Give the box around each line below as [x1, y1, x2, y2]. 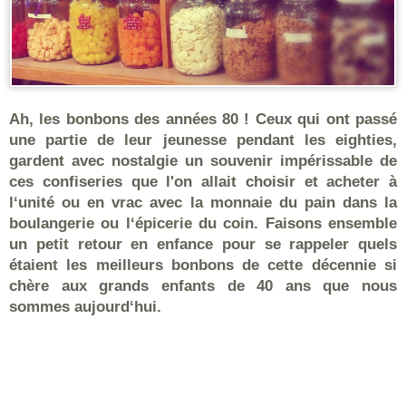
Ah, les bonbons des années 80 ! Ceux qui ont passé [9, 110, 397, 128]
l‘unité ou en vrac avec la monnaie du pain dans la [9, 193, 397, 211]
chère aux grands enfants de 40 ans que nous [9, 276, 397, 295]
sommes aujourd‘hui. [9, 297, 161, 315]
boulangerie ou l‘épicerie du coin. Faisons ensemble [9, 214, 397, 232]
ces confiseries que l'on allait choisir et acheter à [9, 172, 397, 190]
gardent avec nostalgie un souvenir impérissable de [9, 151, 397, 169]
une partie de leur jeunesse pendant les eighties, [9, 130, 397, 149]
